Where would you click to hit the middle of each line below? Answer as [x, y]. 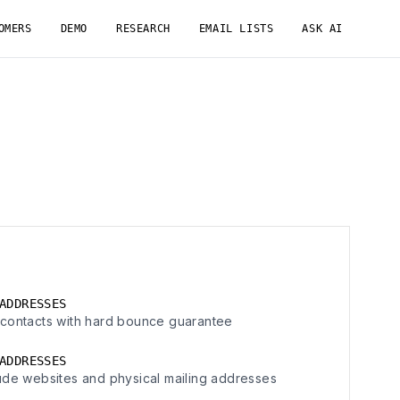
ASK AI [322, 29]
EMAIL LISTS [236, 29]
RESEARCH [143, 29]
